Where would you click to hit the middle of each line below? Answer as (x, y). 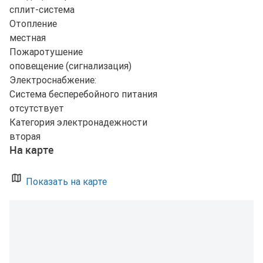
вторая (25, 136)
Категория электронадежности (78, 122)
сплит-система (42, 10)
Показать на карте (65, 182)
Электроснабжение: (53, 80)
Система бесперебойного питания (83, 94)
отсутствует (37, 108)
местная (28, 38)
